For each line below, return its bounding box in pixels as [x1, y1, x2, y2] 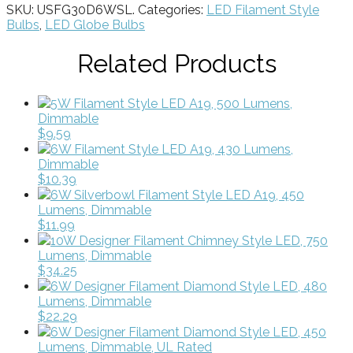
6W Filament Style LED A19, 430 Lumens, [50, 141, 293, 157]
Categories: [138, 2, 206, 17]
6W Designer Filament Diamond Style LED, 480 [50, 278, 327, 294]
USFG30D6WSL [37, 2, 132, 17]
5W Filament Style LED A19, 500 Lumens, [50, 95, 292, 111]
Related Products [76, 49, 277, 79]
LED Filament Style [206, 2, 319, 17]
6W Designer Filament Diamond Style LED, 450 [50, 324, 326, 340]
